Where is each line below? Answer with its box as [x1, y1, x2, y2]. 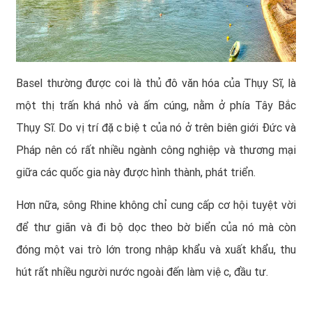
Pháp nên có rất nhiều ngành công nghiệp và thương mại [16, 143, 296, 157]
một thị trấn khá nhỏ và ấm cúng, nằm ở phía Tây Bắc [16, 99, 296, 113]
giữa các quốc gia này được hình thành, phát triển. [16, 166, 256, 180]
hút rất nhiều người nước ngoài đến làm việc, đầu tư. [16, 265, 268, 279]
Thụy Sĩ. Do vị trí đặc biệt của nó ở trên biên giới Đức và [16, 121, 296, 135]
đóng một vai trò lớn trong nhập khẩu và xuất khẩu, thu [16, 243, 296, 257]
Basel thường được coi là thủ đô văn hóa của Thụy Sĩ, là [16, 77, 296, 91]
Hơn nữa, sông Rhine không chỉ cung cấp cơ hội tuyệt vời [16, 198, 296, 212]
